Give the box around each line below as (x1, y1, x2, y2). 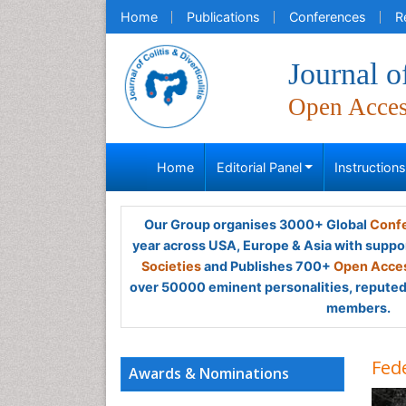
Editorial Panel (216, 159, 302, 175)
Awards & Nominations (129, 363, 289, 383)
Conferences (289, 9, 366, 24)
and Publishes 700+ (201, 258, 333, 274)
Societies (141, 258, 201, 274)
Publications (187, 9, 260, 24)
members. (325, 300, 391, 315)
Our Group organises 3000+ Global (143, 217, 370, 232)
